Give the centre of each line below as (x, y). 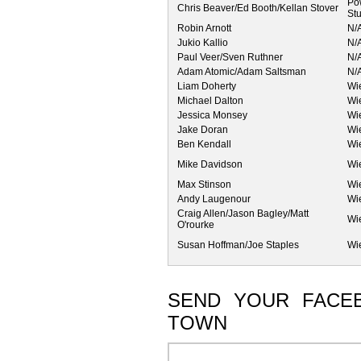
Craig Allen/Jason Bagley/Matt (243, 213)
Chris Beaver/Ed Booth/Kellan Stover (258, 8)
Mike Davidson (210, 164)
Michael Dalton (210, 100)
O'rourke (196, 224)
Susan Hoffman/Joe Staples (238, 245)
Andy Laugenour (214, 199)
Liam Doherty (207, 86)
